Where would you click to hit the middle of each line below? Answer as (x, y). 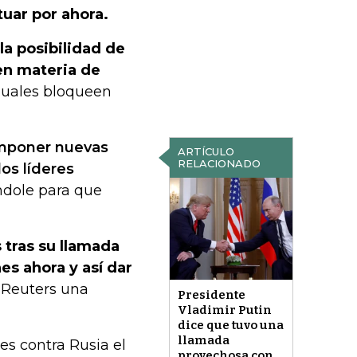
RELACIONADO (219, 163)
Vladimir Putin (224, 310)
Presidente (211, 295)
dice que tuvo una (230, 326)
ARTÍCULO (206, 151)
